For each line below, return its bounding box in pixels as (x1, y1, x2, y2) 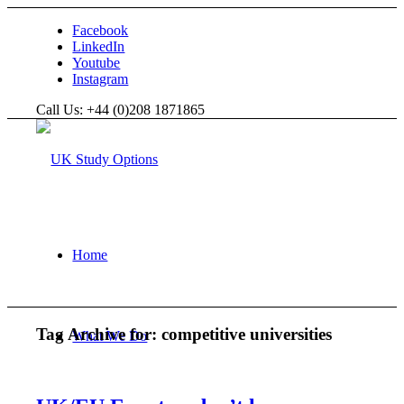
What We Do (72, 328, 148, 344)
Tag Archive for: (36, 324, 162, 344)
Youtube (72, 55, 121, 70)
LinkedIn (72, 39, 125, 54)
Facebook (72, 23, 129, 38)
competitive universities (161, 324, 333, 344)
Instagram (72, 71, 129, 87)
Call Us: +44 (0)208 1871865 (36, 102, 206, 117)
